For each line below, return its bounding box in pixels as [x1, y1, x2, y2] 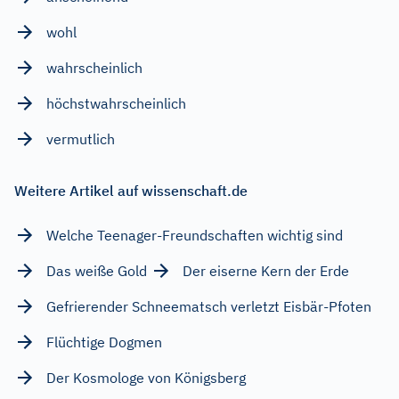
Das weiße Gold [46, 261, 147, 280]
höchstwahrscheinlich [46, 94, 186, 112]
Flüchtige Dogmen [46, 332, 162, 351]
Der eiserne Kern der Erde [183, 261, 349, 280]
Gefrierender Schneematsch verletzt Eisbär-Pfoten [46, 297, 371, 315]
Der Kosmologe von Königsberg [46, 368, 246, 387]
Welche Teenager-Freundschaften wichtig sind [46, 225, 343, 244]
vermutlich [46, 129, 115, 148]
